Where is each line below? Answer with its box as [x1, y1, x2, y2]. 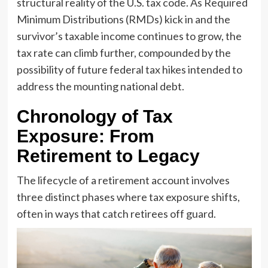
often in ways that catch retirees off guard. [16, 206, 216, 220]
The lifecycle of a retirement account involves [16, 173, 230, 187]
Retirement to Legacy [16, 145, 200, 166]
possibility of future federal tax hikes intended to [16, 62, 242, 76]
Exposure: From [16, 126, 154, 146]
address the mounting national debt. [16, 79, 184, 93]
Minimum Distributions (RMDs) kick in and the [16, 12, 230, 26]
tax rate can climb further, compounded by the [16, 45, 231, 59]
